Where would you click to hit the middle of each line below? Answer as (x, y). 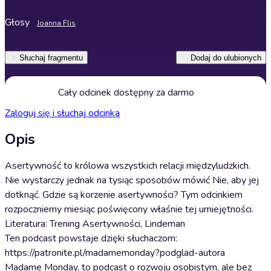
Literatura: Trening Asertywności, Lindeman (95, 224)
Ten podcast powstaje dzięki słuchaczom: (91, 238)
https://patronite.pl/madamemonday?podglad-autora (115, 253)
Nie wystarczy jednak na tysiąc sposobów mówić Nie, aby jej (132, 180)
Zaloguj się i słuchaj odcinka (62, 113)
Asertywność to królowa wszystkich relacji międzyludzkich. (128, 166)
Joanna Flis (56, 23)
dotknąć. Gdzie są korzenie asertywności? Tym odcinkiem (124, 195)
